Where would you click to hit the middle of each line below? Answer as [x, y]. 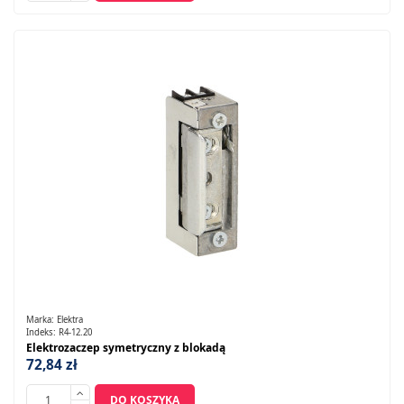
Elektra [69, 320]
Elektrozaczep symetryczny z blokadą [125, 347]
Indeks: [42, 332]
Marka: [41, 320]
